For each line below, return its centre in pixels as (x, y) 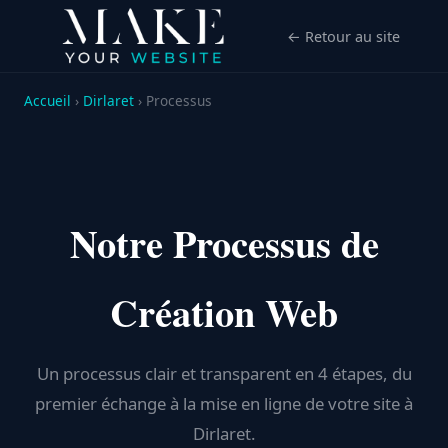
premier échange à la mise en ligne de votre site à (224, 403)
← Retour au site (343, 36)
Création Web (224, 312)
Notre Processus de (224, 243)
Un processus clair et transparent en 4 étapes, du (224, 373)
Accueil (47, 100)
